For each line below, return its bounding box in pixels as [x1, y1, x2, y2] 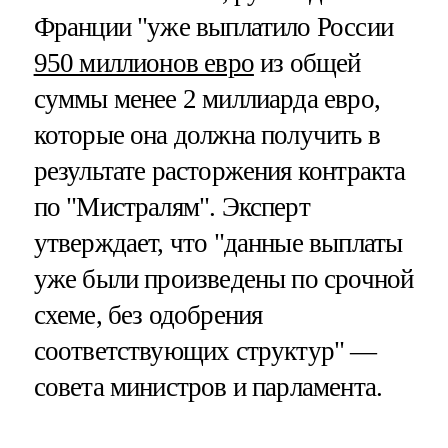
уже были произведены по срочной [33, 264, 414, 295]
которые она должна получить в [33, 120, 380, 151]
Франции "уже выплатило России [33, 12, 393, 43]
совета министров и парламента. [33, 372, 383, 403]
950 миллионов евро [33, 48, 254, 79]
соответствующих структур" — [33, 336, 377, 367]
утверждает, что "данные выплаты [33, 228, 403, 259]
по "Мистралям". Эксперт [33, 192, 310, 223]
